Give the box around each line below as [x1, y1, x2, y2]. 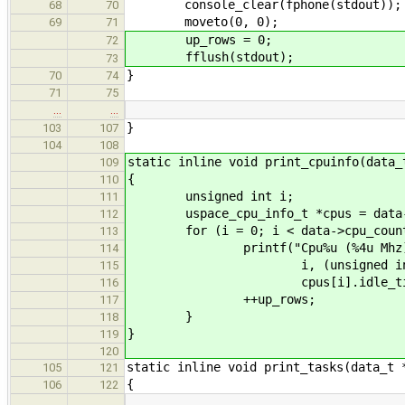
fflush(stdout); [127, 49, 294, 64]
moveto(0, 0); [127, 14, 278, 29]
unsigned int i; [127, 188, 294, 203]
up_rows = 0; [127, 32, 272, 47]
